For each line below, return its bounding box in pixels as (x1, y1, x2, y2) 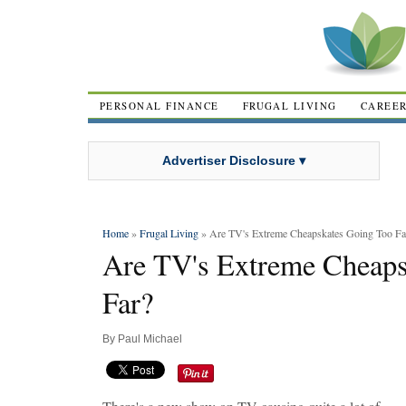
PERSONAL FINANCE (100, 99, 219, 112)
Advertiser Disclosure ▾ (162, 152, 305, 168)
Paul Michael (118, 333, 182, 345)
